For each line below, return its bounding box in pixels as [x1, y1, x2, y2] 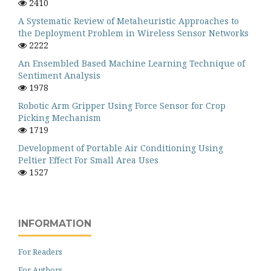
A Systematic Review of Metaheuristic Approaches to [18, 15, 239, 27]
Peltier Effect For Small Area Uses [18, 154, 158, 166]
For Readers [18, 246, 62, 257]
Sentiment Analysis [18, 70, 100, 81]
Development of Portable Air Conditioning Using [18, 142, 223, 154]
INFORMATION [18, 218, 91, 229]
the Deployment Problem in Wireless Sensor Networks [18, 27, 249, 39]
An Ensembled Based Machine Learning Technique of [18, 57, 245, 69]
